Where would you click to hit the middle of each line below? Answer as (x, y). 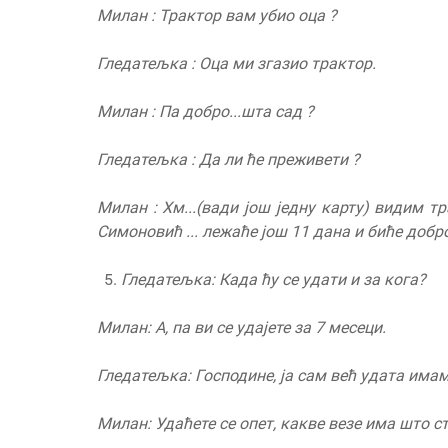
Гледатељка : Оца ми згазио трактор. (236, 64)
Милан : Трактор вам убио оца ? (217, 16)
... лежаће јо (228, 232)
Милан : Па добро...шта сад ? (205, 112)
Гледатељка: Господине (185, 376)
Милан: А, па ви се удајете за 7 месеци (239, 328)
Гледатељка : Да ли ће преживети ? (228, 160)
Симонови (135, 232)
